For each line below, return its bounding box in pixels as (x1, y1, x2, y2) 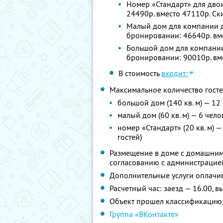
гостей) (117, 132, 142, 142)
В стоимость (118, 68, 162, 78)
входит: (161, 68, 188, 78)
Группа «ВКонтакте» (110, 209, 179, 219)
